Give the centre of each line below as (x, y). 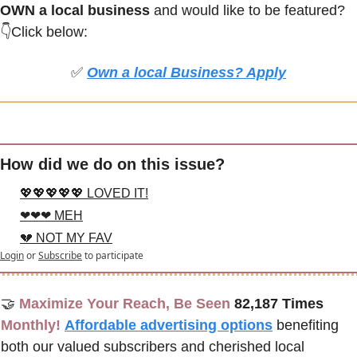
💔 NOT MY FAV (66, 238)
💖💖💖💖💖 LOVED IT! (84, 194)
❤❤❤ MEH (51, 216)
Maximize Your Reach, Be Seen (127, 304)
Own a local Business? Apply (186, 73)
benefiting (308, 326)
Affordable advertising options (169, 326)
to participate (114, 256)
